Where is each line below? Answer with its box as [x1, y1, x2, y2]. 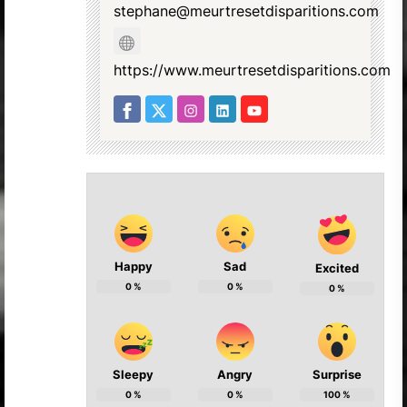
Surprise [312, 366, 362, 382]
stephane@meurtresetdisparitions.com [114, 2, 379, 21]
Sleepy [113, 366, 154, 382]
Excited [314, 260, 359, 275]
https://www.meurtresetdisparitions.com [114, 61, 391, 80]
